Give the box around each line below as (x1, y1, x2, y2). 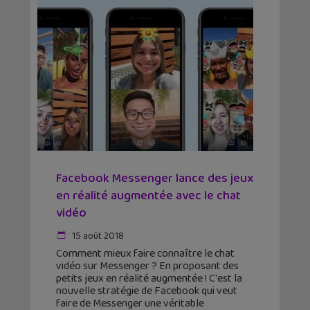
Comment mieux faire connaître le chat (56, 245, 235, 263)
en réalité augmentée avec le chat (56, 186, 241, 206)
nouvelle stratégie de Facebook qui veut (56, 282, 237, 300)
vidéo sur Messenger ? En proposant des (56, 257, 239, 275)
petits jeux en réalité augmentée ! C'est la (56, 270, 242, 288)
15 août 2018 (70, 228, 124, 244)
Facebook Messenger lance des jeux (56, 169, 253, 189)
